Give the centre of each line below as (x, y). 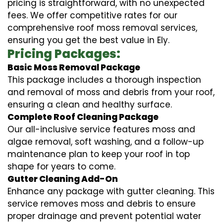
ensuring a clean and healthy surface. (90, 104)
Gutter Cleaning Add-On (63, 179)
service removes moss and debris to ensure (102, 203)
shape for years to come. (61, 166)
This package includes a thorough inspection (104, 80)
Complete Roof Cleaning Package (83, 117)
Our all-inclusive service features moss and (101, 129)
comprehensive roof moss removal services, (102, 28)
